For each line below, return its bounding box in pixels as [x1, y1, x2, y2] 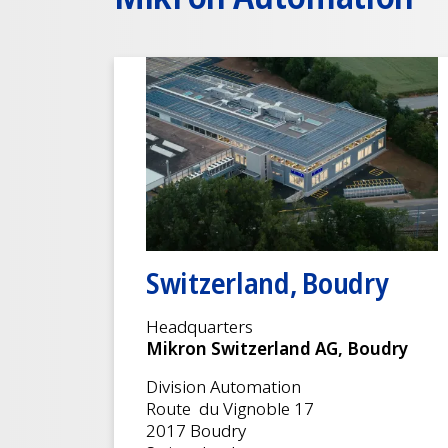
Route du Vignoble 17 [146, 397, 314, 421]
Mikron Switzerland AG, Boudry [146, 337, 408, 361]
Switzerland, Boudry [146, 264, 389, 303]
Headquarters [146, 315, 253, 339]
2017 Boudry [146, 419, 246, 443]
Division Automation [146, 375, 301, 399]
